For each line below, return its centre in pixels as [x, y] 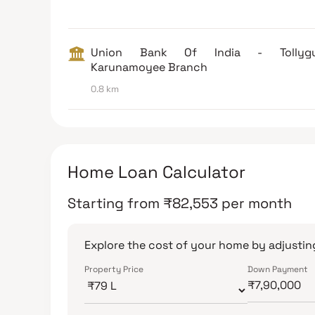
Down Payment [278, 269]
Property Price [114, 269]
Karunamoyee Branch [149, 67]
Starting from [114, 203]
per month [257, 203]
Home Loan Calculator [156, 172]
